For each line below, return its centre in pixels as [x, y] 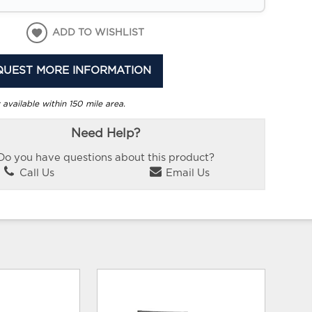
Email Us [187, 173]
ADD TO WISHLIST [99, 33]
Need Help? [106, 134]
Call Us [36, 173]
